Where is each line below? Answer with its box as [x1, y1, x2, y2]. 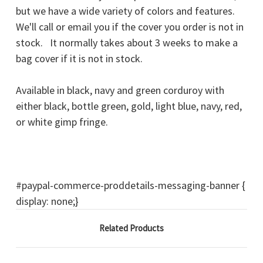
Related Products [99, 222, 164, 234]
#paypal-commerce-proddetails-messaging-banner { [16, 178, 245, 193]
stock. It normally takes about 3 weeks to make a [16, 36, 238, 50]
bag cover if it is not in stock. [16, 52, 143, 66]
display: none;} [16, 194, 79, 208]
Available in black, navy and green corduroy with [16, 83, 224, 97]
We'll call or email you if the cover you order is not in [16, 20, 244, 34]
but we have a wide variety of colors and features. [16, 4, 237, 18]
